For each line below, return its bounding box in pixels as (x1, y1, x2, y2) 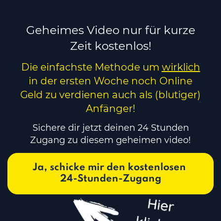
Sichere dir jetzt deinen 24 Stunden (32, 122, 189, 133)
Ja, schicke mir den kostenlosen (33, 163, 186, 173)
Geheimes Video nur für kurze (26, 23, 195, 37)
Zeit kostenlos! (70, 39, 151, 53)
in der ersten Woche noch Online (29, 75, 192, 87)
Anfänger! (86, 103, 135, 114)
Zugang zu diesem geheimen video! (30, 135, 191, 146)
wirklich (161, 61, 200, 73)
